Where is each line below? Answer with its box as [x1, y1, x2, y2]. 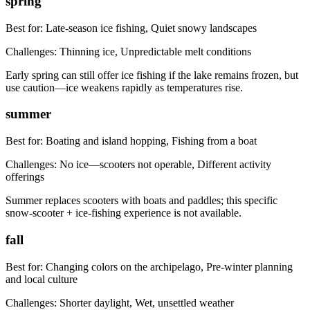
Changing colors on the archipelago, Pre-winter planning [46, 260, 293, 273]
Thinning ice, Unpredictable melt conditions [60, 45, 251, 57]
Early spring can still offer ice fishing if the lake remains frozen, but [6, 69, 298, 81]
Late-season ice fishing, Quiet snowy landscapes [46, 21, 257, 34]
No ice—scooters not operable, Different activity [60, 158, 271, 171]
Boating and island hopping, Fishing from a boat [46, 135, 257, 147]
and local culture [6, 273, 77, 285]
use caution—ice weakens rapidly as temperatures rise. [6, 81, 243, 93]
